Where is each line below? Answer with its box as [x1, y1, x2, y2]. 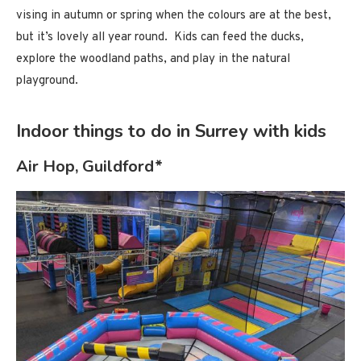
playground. [16, 73, 78, 89]
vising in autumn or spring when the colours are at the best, [16, 7, 331, 23]
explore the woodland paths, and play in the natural [16, 51, 290, 67]
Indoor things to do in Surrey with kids [16, 118, 326, 143]
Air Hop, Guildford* [16, 155, 163, 177]
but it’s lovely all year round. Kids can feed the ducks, [16, 29, 304, 45]
